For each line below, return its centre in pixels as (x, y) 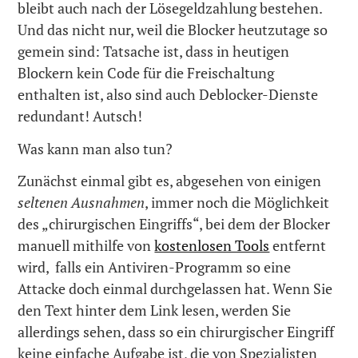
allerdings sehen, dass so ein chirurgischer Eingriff (176, 332)
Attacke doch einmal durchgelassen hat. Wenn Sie (175, 289)
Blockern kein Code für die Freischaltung (146, 73)
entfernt (298, 246)
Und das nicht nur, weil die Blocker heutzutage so (173, 30)
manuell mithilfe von (86, 246)
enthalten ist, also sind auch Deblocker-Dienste (168, 95)
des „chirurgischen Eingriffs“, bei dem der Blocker (174, 224)
